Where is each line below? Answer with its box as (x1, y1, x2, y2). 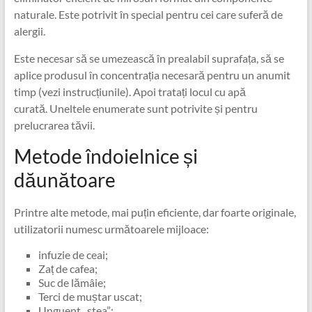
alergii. (13, 24, 45, 38)
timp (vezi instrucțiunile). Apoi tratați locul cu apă (13, 85, 246, 99)
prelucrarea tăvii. (13, 118, 95, 132)
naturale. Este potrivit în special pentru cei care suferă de (13, 8, 283, 22)
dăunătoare (13, 168, 116, 192)
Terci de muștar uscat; (38, 290, 142, 304)
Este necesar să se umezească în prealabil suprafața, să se (13, 52, 284, 65)
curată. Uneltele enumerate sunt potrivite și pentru (13, 102, 258, 116)
